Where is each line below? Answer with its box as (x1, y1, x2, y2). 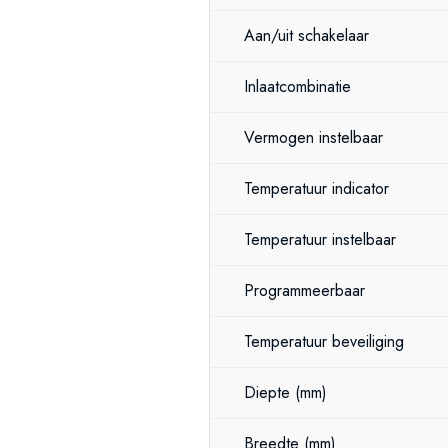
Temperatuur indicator (244, 177, 389, 200)
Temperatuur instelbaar (244, 228, 396, 251)
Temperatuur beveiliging (244, 330, 404, 353)
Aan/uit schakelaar (244, 24, 369, 47)
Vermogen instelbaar (244, 126, 383, 149)
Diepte (244, 381, 295, 404)
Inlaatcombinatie (244, 75, 356, 98)
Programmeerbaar (244, 279, 365, 302)
